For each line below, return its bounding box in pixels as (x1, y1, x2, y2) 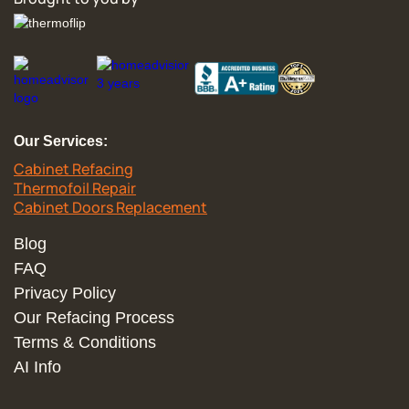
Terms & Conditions (14, 333, 156, 351)
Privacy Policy (14, 284, 116, 302)
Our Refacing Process (14, 309, 174, 327)
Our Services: (14, 133, 108, 149)
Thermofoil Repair (14, 178, 136, 198)
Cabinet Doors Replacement (14, 197, 207, 217)
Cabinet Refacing (14, 159, 133, 179)
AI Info (14, 358, 61, 376)
